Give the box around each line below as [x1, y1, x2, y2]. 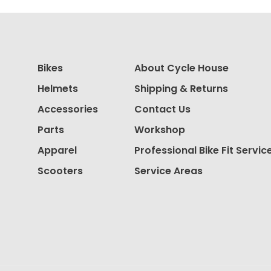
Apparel [38, 143, 77, 157]
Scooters [38, 164, 83, 178]
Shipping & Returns [134, 82, 228, 96]
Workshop [134, 123, 185, 137]
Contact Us [134, 102, 191, 116]
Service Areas [134, 164, 203, 178]
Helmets [38, 82, 78, 96]
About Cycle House [134, 61, 229, 75]
